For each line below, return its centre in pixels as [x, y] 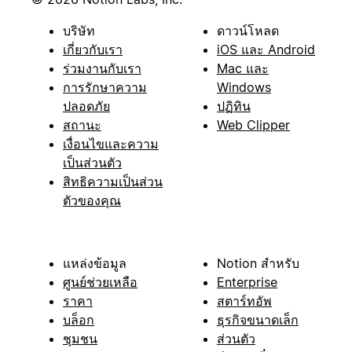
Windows [244, 88]
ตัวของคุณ [92, 201]
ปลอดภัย [86, 106]
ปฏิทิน [234, 106]
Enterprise [247, 282]
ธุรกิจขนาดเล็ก [258, 320]
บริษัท [79, 31]
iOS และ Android [266, 50]
